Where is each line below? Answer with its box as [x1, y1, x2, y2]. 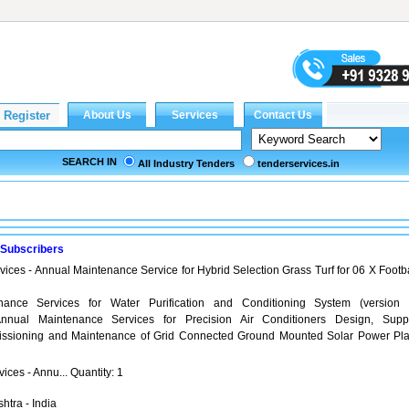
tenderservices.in [257, 158, 340, 169]
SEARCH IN [62, 156, 117, 167]
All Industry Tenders [138, 158, 235, 169]
